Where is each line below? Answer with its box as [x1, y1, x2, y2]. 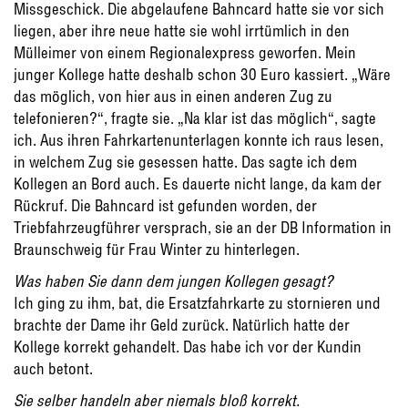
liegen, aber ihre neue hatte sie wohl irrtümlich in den [14, 21, 350, 41]
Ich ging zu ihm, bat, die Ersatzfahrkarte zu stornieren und [14, 293, 381, 313]
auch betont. [14, 359, 93, 379]
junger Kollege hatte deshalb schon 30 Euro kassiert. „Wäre [14, 65, 391, 85]
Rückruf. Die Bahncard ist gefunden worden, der [14, 196, 317, 216]
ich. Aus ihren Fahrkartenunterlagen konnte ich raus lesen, [14, 130, 383, 150]
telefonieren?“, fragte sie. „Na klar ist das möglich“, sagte [14, 108, 376, 128]
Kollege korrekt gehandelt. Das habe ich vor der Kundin [14, 337, 362, 357]
